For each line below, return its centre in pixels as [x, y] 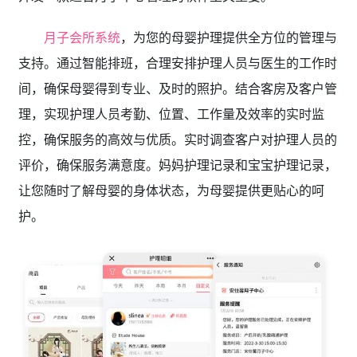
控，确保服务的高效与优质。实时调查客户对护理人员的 [177, 139]
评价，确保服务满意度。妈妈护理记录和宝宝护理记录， [177, 165]
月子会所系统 [82, 37]
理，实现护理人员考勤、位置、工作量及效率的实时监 [171, 114]
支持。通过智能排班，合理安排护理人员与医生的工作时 [177, 63]
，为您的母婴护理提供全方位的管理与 [228, 37]
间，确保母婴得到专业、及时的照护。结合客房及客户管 [177, 88]
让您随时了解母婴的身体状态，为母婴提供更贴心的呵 [171, 190]
